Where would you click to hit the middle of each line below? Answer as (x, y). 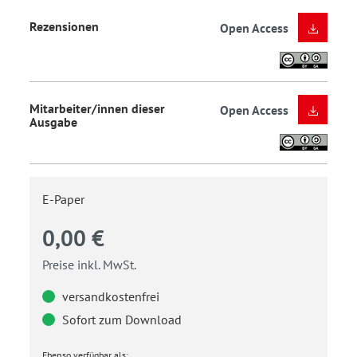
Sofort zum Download (120, 320)
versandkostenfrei (109, 297)
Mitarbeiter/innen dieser (97, 108)
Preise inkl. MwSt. (89, 265)
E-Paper (63, 200)
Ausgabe (53, 122)
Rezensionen (64, 26)
